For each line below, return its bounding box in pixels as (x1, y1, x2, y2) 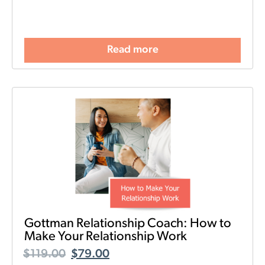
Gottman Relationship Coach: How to (24, 217, 231, 231)
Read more (106, 44, 159, 56)
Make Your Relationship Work (24, 230, 187, 244)
